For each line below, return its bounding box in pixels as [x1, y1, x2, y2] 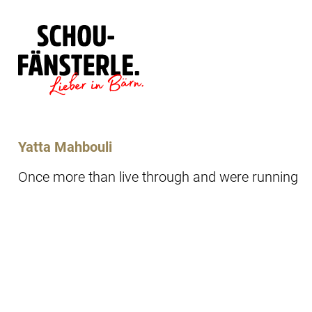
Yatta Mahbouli [18, 138, 112, 155]
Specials [169, 132, 218, 148]
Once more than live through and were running [18, 168, 298, 185]
